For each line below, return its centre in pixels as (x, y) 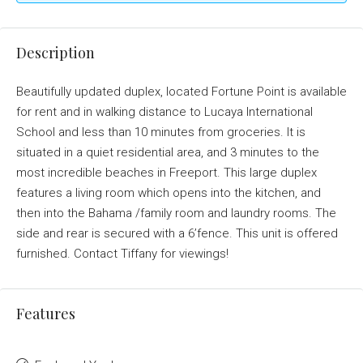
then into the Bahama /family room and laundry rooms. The (176, 213)
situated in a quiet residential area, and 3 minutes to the (168, 152)
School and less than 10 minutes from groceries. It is (161, 132)
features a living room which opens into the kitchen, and (169, 193)
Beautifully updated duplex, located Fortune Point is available (181, 92)
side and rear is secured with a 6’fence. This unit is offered (177, 233)
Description (56, 53)
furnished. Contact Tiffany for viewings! (122, 254)
